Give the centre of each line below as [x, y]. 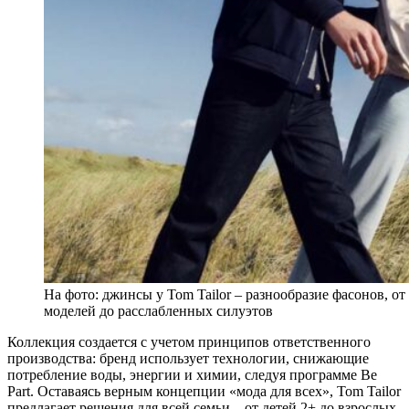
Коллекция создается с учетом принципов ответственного [189, 341]
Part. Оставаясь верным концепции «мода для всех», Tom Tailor [204, 391]
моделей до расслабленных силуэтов [158, 310]
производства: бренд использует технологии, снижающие [188, 358]
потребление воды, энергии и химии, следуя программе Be [192, 374]
